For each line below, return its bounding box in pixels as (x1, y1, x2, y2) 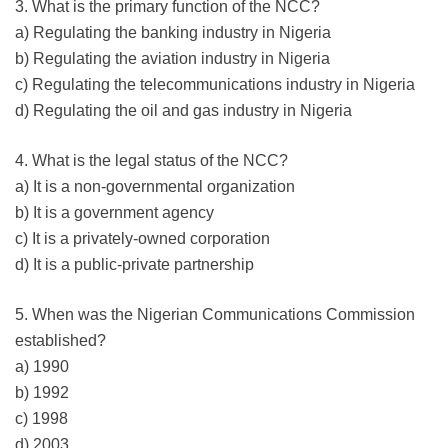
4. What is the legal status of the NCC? (15, 151, 288, 169)
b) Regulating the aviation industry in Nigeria (15, 49, 330, 67)
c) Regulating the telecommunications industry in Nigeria (15, 75, 415, 93)
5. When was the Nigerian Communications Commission (15, 305, 415, 323)
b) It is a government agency (15, 203, 214, 221)
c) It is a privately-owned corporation (15, 229, 270, 247)
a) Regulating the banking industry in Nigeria (15, 23, 331, 41)
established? (15, 331, 106, 349)
